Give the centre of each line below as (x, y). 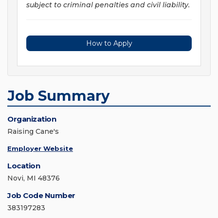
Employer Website (40, 149)
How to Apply (109, 44)
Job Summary (58, 96)
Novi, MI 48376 (34, 178)
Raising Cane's (33, 132)
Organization (32, 119)
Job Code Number (41, 196)
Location (24, 166)
